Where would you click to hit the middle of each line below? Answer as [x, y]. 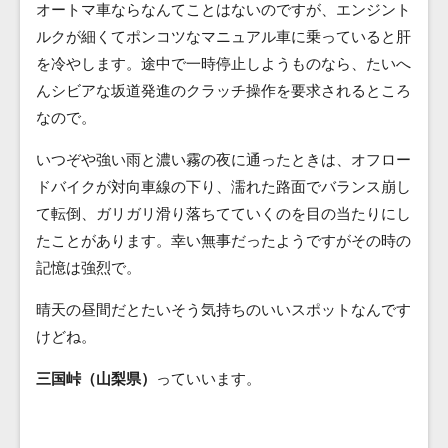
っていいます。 [208, 378]
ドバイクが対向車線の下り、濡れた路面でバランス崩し [223, 186]
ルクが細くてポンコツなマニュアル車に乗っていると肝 [223, 36]
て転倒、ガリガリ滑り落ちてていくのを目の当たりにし [223, 213]
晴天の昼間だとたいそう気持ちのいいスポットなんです [223, 309]
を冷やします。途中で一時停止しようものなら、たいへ [223, 63]
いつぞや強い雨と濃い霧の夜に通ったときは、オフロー [223, 159]
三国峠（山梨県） [96, 378]
